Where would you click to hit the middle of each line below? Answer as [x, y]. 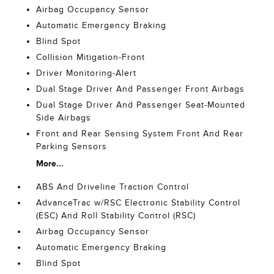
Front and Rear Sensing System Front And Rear [140, 134]
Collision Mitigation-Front [91, 57]
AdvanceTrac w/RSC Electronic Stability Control [139, 203]
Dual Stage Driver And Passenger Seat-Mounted [141, 105]
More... [50, 163]
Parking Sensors [72, 146]
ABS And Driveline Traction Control [113, 187]
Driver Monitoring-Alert [87, 73]
